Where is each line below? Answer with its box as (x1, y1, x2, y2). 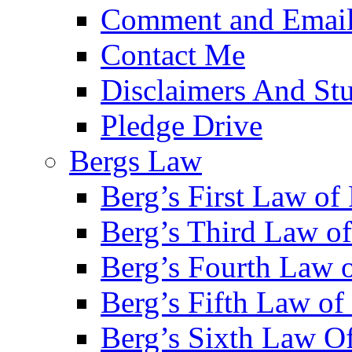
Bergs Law (69, 143, 202, 178)
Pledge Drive (101, 108, 262, 142)
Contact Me (101, 37, 245, 71)
